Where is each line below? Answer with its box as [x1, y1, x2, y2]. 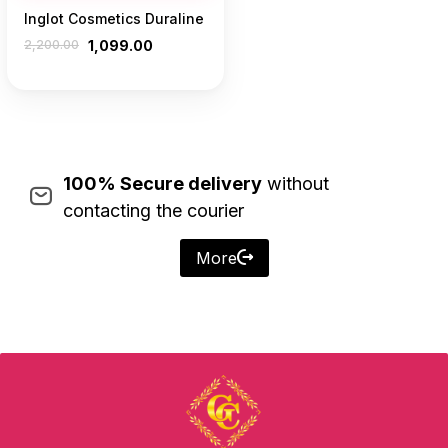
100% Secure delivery [62, 173, 262, 194]
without [261, 173, 329, 194]
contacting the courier [62, 200, 244, 221]
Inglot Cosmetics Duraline [24, 10, 204, 27]
